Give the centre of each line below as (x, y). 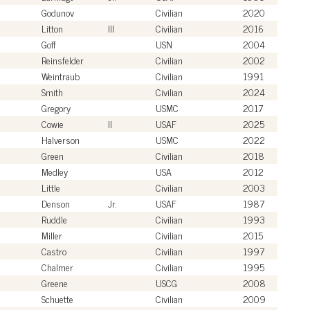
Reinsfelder (63, 60)
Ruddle (54, 219)
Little (51, 187)
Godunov (58, 12)
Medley (55, 171)
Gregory (56, 107)
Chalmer (57, 266)
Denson (56, 203)
